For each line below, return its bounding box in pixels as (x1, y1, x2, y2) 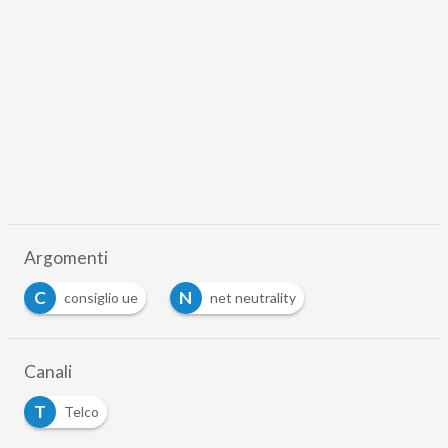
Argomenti (23, 246, 108, 268)
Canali (23, 360, 72, 382)
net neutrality (209, 288, 296, 306)
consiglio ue (63, 288, 138, 306)
